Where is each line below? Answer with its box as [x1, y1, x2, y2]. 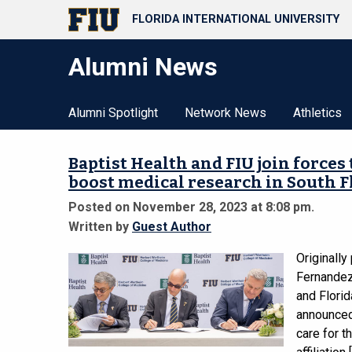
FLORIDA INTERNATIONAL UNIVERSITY [132, 13, 339, 27]
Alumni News [68, 52, 218, 82]
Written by [68, 218, 132, 234]
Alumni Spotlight [68, 105, 158, 120]
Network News [185, 105, 266, 120]
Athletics [293, 105, 342, 120]
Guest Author [132, 218, 211, 234]
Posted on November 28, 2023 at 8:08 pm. [68, 199, 314, 214]
